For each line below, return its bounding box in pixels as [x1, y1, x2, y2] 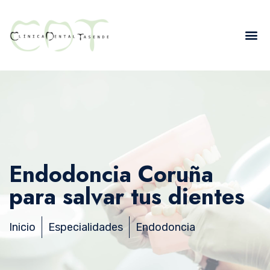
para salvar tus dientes [9, 180, 245, 213]
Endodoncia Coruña [9, 157, 213, 190]
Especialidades [48, 220, 123, 234]
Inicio [9, 220, 36, 234]
